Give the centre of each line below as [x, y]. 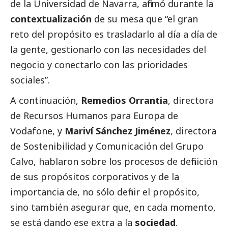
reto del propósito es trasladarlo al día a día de [114, 34]
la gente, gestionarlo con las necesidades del [108, 50]
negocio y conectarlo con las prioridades [99, 65]
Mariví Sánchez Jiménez [118, 131]
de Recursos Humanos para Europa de [94, 116]
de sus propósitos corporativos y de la [95, 177]
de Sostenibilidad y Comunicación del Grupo [107, 146]
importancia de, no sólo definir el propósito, [105, 192]
